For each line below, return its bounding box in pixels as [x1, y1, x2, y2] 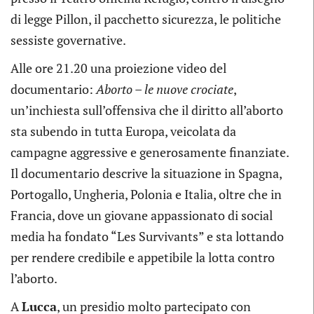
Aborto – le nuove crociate [96, 80, 233, 97]
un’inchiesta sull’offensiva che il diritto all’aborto [11, 101, 283, 118]
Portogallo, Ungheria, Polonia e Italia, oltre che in [11, 185, 282, 203]
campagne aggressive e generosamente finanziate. [11, 143, 289, 161]
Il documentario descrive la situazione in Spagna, [11, 164, 282, 182]
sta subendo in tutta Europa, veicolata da [11, 122, 236, 139]
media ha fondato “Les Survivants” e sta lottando [11, 227, 284, 245]
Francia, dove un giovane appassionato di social [11, 206, 273, 224]
